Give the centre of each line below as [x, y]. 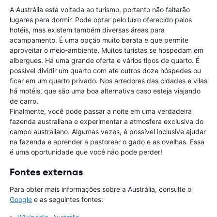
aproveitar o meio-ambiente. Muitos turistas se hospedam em [107, 50]
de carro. [24, 101]
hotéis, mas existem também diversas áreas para [87, 30]
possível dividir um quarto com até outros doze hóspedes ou [105, 71]
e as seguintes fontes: [68, 200]
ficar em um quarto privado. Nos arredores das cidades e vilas [108, 81]
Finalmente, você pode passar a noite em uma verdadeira [101, 111]
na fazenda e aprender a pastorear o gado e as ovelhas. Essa [107, 142]
